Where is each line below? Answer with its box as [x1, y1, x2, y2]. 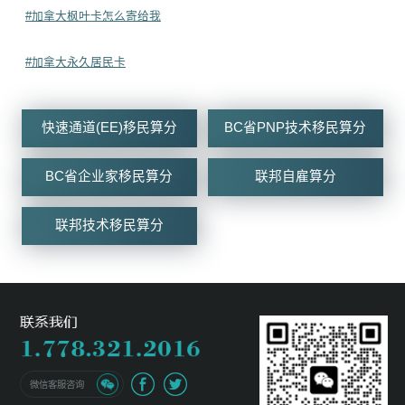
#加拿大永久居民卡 [24, 54, 126, 69]
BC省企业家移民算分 [45, 168, 174, 184]
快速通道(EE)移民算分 [41, 119, 177, 135]
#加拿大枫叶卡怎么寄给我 [24, 8, 161, 23]
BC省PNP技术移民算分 [224, 119, 367, 135]
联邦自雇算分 [254, 168, 336, 184]
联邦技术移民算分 [54, 218, 164, 233]
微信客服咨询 [30, 379, 85, 390]
